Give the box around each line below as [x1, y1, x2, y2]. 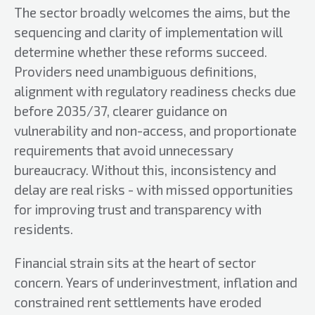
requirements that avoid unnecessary [14, 142, 233, 158]
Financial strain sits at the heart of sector [14, 255, 256, 271]
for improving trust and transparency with [14, 201, 262, 217]
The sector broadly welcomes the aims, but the [14, 4, 290, 20]
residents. [14, 221, 73, 237]
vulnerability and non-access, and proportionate [14, 122, 297, 139]
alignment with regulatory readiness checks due [14, 83, 296, 99]
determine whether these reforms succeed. [14, 44, 267, 60]
